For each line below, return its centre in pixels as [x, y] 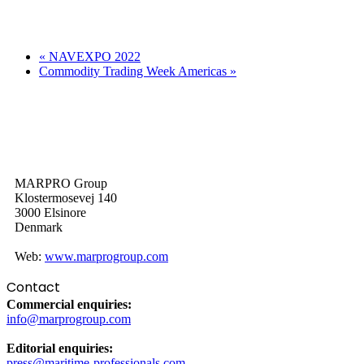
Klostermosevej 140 [66, 198]
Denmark [39, 227]
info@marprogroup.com [69, 319]
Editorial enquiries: [60, 349]
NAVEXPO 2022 [93, 56]
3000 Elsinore [50, 213]
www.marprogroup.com [106, 257]
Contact [33, 288]
